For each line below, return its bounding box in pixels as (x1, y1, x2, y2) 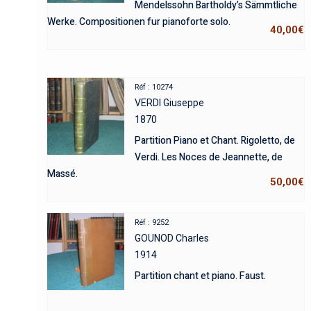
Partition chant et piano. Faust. (135, 268, 267, 283)
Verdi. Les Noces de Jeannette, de (135, 149, 283, 165)
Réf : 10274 (135, 82, 174, 92)
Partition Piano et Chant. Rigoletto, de (135, 133, 296, 148)
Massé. (47, 166, 78, 181)
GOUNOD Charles (135, 232, 210, 244)
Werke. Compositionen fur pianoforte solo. (47, 14, 230, 29)
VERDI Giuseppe (135, 96, 205, 108)
